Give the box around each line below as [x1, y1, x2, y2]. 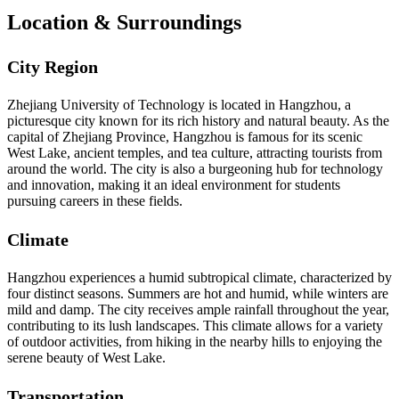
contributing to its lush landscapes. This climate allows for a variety [7, 318, 383, 334]
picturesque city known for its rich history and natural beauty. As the [7, 113, 389, 129]
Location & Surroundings [7, 11, 241, 35]
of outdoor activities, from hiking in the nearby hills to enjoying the [7, 334, 382, 350]
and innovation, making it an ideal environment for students [7, 177, 340, 193]
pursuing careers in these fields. [7, 193, 183, 209]
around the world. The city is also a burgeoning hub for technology [7, 161, 383, 177]
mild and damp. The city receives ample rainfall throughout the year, [7, 302, 389, 318]
